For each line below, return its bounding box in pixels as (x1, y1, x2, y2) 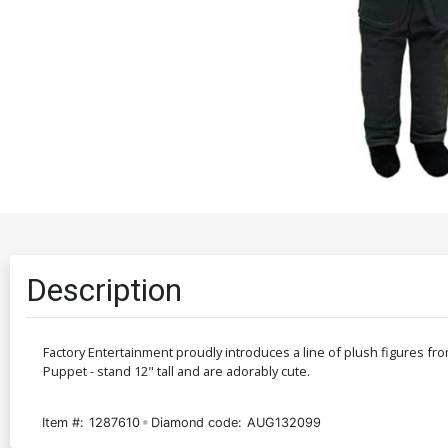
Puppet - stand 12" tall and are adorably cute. (43, 362, 310, 381)
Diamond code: (151, 415, 243, 431)
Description (26, 271, 182, 310)
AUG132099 (247, 415, 322, 431)
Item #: (42, 415, 84, 431)
